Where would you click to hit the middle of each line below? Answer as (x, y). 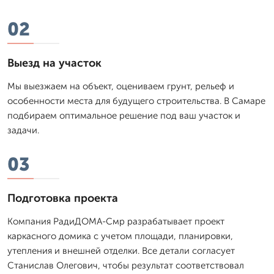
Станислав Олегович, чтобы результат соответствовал (126, 265)
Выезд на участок (54, 63)
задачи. (23, 130)
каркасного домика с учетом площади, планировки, (120, 236)
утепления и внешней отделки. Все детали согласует (121, 250)
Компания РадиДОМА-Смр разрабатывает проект (116, 221)
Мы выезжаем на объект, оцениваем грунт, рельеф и (121, 86)
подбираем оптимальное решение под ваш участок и (124, 115)
